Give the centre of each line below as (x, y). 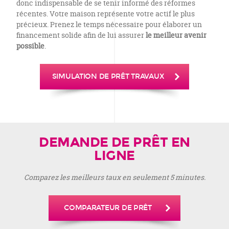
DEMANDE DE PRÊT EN (114, 142)
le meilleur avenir (176, 35)
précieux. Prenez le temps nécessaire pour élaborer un (109, 24)
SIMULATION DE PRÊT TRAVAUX (108, 76)
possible (30, 46)
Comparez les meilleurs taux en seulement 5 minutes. (114, 177)
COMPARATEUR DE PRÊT (108, 208)
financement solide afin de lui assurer (81, 35)
